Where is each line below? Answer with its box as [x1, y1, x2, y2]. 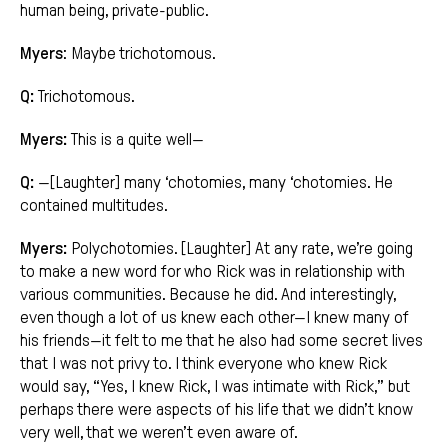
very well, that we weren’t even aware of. [20, 423, 298, 443]
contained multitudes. [20, 196, 168, 216]
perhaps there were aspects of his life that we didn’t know [20, 400, 413, 420]
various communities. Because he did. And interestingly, [20, 285, 396, 305]
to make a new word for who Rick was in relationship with [20, 262, 405, 282]
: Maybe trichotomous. [63, 44, 216, 64]
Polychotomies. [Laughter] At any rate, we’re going [67, 239, 413, 259]
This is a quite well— [67, 130, 204, 150]
